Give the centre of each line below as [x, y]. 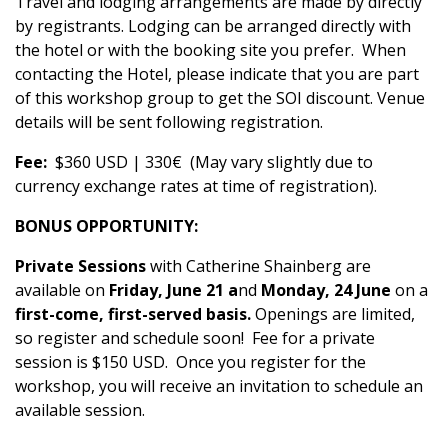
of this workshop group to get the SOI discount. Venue [220, 98]
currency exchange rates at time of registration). [196, 186]
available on [62, 290]
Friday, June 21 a [173, 290]
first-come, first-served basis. [133, 314]
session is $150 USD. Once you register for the [190, 362]
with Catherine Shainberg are [258, 266]
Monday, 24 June [328, 290]
